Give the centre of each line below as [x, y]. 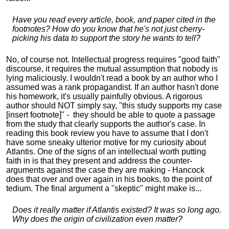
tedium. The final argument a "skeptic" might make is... [104, 188]
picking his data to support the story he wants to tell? [106, 38]
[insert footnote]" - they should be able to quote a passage [111, 115]
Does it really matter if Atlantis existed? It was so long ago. [117, 210]
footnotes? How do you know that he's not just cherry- [108, 29]
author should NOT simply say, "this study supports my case [114, 106]
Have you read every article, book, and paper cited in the [114, 20]
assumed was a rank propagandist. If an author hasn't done [112, 87]
